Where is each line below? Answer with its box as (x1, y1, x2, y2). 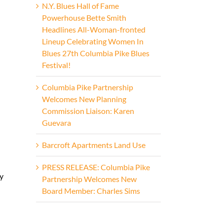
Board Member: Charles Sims (42, 185, 140, 195)
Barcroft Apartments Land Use (42, 140, 146, 149)
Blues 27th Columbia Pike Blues (42, 48, 149, 58)
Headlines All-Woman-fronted (42, 24, 146, 34)
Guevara (42, 117, 71, 127)
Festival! (42, 60, 71, 70)
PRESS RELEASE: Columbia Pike (42, 162, 150, 172)
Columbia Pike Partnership (42, 82, 133, 92)
